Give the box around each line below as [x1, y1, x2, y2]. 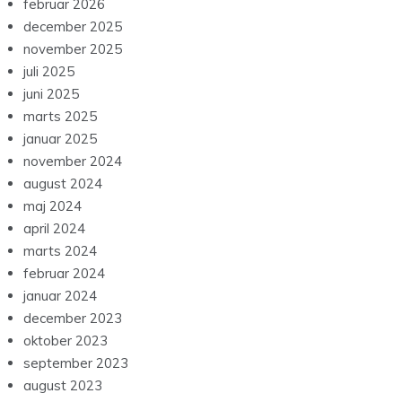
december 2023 [23, 310, 122, 328]
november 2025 [23, 40, 122, 58]
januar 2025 [23, 130, 97, 148]
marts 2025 [23, 108, 97, 126]
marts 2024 [23, 242, 97, 260]
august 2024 [23, 175, 102, 193]
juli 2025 [23, 63, 74, 81]
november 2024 [23, 153, 122, 170]
